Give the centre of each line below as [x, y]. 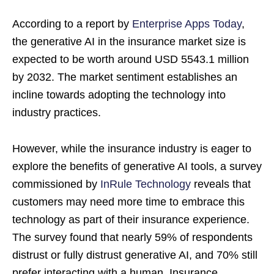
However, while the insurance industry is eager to [132, 149]
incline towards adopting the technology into [119, 95]
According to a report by [72, 24]
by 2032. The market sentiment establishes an [125, 77]
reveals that [221, 184]
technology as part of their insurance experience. [131, 220]
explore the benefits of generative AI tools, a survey [137, 166]
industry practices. [57, 113]
